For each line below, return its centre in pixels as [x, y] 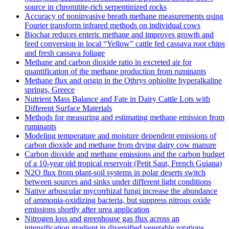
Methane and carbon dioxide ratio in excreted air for [108, 62]
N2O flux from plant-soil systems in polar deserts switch [115, 173]
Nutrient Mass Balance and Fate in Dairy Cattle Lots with [117, 99]
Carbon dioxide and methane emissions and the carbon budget [124, 154]
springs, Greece [50, 90]
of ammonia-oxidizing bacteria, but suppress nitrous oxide [118, 200]
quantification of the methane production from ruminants [115, 72]
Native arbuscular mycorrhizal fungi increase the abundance [121, 191]
